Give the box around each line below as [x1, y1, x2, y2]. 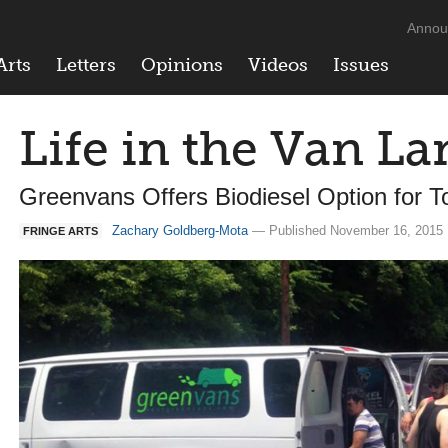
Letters [56, 54, 116, 76]
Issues [333, 54, 389, 76]
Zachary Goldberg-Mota [112, 223, 248, 238]
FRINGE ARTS [23, 225, 98, 237]
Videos [248, 54, 308, 76]
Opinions [141, 54, 223, 76]
